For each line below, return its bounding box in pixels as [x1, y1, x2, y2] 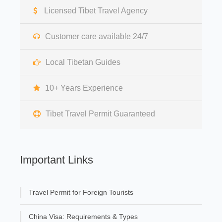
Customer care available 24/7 [45, 32, 148, 41]
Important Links [20, 154, 93, 166]
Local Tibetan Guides [46, 58, 120, 67]
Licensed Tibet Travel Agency [44, 6, 148, 15]
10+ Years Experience [45, 84, 123, 93]
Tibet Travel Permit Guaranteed [46, 110, 155, 118]
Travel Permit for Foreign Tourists [29, 188, 133, 197]
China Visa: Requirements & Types [29, 213, 138, 221]
